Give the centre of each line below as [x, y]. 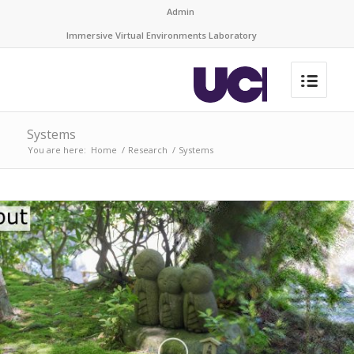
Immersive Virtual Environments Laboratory [162, 35]
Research [147, 150]
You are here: [56, 150]
